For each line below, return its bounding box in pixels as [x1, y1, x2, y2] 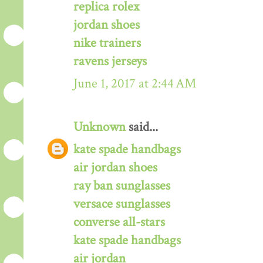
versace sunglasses [73, 195, 170, 213]
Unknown [73, 118, 126, 136]
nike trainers [73, 34, 141, 52]
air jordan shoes [73, 159, 157, 176]
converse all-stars [73, 213, 165, 231]
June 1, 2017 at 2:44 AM [73, 75, 196, 92]
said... [126, 118, 158, 136]
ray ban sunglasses [73, 177, 170, 194]
